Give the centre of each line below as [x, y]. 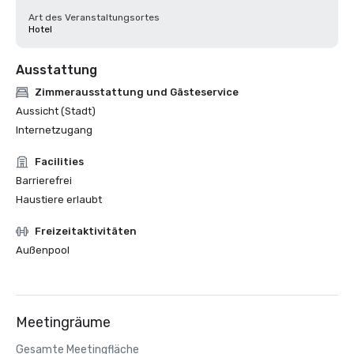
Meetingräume [63, 322]
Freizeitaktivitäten [86, 231]
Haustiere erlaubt [59, 200]
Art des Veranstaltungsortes [94, 17]
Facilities [59, 162]
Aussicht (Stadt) [56, 111]
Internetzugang [54, 130]
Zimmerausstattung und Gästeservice [137, 92]
